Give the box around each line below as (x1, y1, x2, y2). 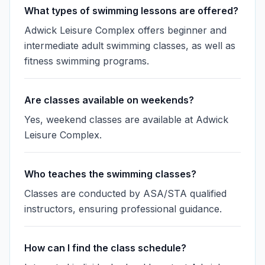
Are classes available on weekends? (24, 94, 194, 106)
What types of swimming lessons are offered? (24, 5, 238, 17)
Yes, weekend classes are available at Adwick (24, 114, 228, 125)
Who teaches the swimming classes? (24, 168, 196, 180)
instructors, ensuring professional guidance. (24, 203, 222, 215)
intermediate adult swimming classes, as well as (24, 40, 235, 51)
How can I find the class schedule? (24, 242, 186, 254)
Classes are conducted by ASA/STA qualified (24, 188, 227, 199)
